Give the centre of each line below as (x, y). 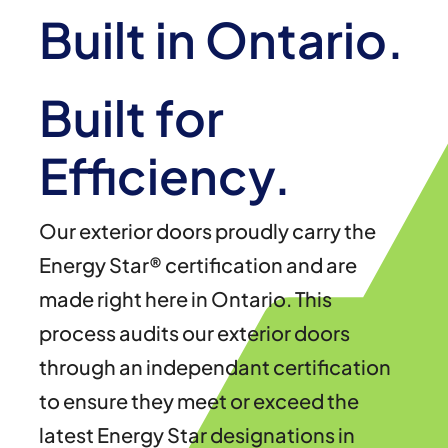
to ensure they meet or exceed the (198, 400)
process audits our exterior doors (194, 332)
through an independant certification (214, 366)
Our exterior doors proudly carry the (207, 230)
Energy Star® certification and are (197, 264)
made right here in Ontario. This (185, 298)
